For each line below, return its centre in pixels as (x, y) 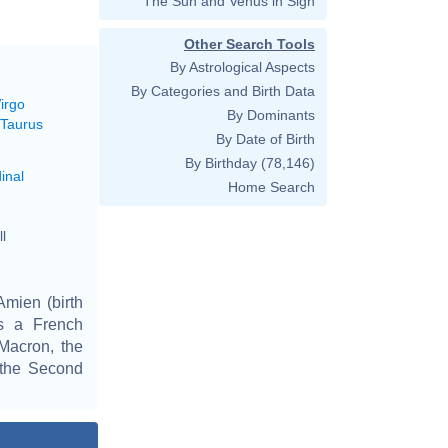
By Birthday (221, 163)
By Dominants (271, 115)
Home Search (271, 187)
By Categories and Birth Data (223, 91)
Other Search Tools (249, 44)
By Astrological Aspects (242, 67)
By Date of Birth (265, 139)
